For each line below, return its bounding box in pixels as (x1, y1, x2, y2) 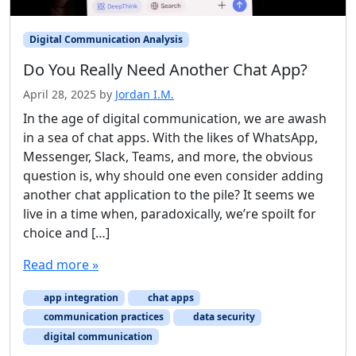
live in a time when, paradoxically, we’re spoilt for (23, 205, 316, 223)
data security (191, 310, 256, 324)
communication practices (41, 310, 164, 324)
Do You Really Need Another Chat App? (23, 59, 308, 81)
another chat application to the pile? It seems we (23, 186, 315, 204)
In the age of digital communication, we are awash (23, 110, 327, 128)
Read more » (23, 256, 99, 274)
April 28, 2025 (23, 87, 96, 103)
